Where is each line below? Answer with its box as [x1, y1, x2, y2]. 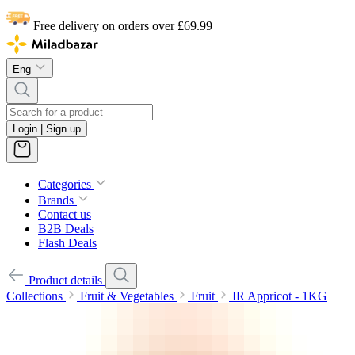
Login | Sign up [13, 123, 81, 136]
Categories [38, 177, 91, 192]
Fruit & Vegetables [80, 289, 174, 303]
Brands [38, 193, 74, 208]
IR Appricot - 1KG [232, 289, 327, 303]
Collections [6, 289, 63, 303]
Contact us [38, 208, 91, 222]
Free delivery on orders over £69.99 [33, 19, 212, 32]
